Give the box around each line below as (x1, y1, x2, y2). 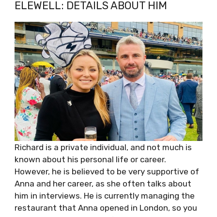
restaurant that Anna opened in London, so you (15, 202, 197, 213)
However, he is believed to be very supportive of (15, 166, 199, 176)
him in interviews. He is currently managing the (15, 190, 195, 201)
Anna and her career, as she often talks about (15, 178, 191, 188)
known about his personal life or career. (15, 154, 166, 164)
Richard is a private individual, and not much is (15, 142, 192, 152)
